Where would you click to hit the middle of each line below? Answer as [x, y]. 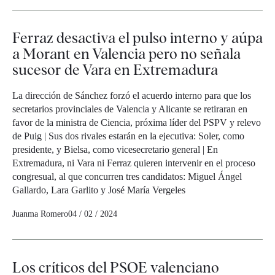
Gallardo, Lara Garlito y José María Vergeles [99, 190]
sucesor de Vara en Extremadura [115, 70]
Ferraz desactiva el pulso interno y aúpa [137, 38]
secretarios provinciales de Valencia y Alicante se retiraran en [130, 109]
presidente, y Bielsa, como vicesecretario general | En [115, 150]
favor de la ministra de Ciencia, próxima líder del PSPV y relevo [137, 123]
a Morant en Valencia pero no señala [126, 54]
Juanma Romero [40, 214]
